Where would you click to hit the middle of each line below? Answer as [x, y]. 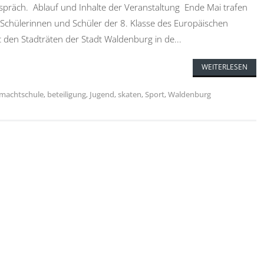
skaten [130, 94]
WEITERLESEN [224, 67]
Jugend [102, 94]
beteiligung [67, 94]
